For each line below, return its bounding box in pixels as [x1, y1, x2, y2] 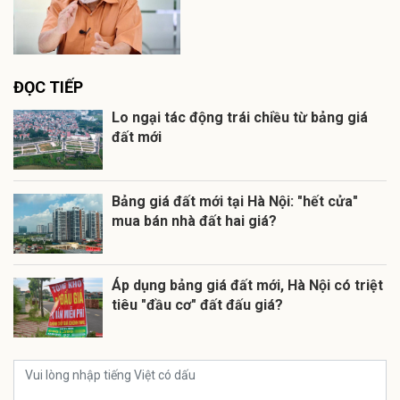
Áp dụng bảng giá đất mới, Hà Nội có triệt [112, 277, 383, 295]
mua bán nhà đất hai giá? [112, 212, 277, 230]
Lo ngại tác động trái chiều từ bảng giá [112, 109, 368, 127]
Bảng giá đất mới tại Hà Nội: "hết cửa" [112, 193, 358, 211]
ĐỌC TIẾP [13, 78, 83, 97]
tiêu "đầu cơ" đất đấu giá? [112, 296, 283, 314]
